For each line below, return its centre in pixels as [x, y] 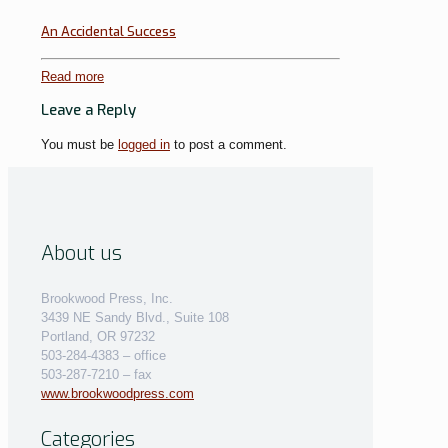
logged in [144, 144]
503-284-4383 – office [103, 356]
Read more [72, 76]
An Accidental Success [108, 32]
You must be [79, 144]
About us [81, 253]
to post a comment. [228, 144]
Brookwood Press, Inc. [107, 299]
